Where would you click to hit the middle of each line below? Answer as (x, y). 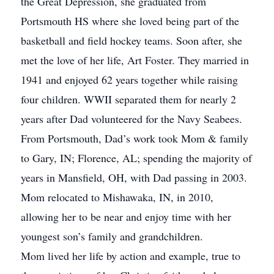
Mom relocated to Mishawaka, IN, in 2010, (117, 197)
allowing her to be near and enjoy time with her (126, 217)
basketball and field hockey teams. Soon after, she (131, 40)
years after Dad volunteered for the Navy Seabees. (131, 119)
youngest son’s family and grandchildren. (112, 236)
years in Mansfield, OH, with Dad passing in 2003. (134, 177)
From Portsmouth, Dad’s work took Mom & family (135, 138)
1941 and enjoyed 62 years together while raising (129, 80)
